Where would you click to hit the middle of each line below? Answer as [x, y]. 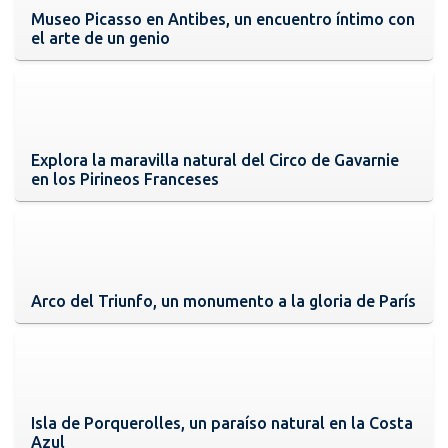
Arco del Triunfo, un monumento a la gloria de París [223, 300]
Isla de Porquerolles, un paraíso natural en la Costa [222, 422]
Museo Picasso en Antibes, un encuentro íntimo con [223, 18]
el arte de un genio [100, 37]
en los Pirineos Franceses [125, 178]
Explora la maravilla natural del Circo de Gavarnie [215, 159]
